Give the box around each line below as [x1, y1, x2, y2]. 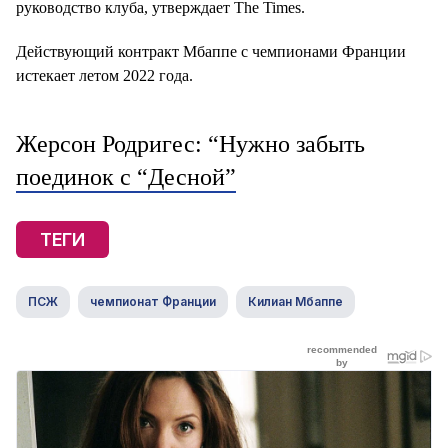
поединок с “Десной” [16, 164, 236, 190]
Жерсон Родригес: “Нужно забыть [16, 131, 365, 157]
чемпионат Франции [90, 294, 216, 309]
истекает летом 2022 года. [16, 67, 193, 84]
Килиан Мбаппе [248, 294, 343, 309]
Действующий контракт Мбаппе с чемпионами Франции [16, 43, 406, 60]
